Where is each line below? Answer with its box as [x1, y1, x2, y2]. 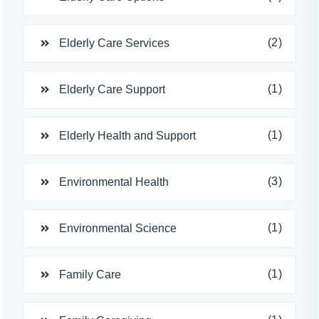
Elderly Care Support [59, 83, 165, 95]
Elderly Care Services [59, 37, 169, 49]
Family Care [59, 268, 121, 281]
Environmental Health [59, 176, 169, 188]
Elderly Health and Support [59, 130, 196, 142]
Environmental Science [59, 222, 177, 234]
